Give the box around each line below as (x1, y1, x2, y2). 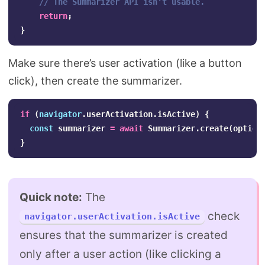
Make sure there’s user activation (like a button (8, 57, 242, 69)
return (39, 11, 67, 21)
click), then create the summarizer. (8, 75, 182, 87)
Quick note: (20, 190, 82, 205)
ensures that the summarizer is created (20, 228, 228, 243)
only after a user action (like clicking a (20, 247, 221, 261)
